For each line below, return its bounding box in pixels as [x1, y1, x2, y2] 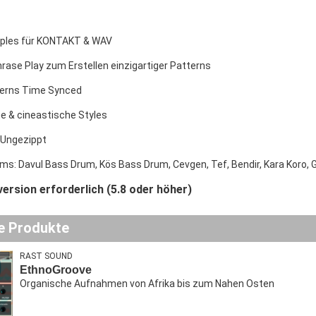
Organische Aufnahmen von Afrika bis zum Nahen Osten [20, 278, 274, 289]
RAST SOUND [20, 251, 73, 261]
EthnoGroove [20, 264, 92, 276]
